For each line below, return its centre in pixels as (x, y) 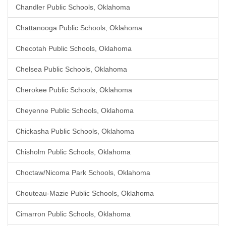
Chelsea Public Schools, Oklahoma (71, 69)
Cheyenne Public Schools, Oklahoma (75, 110)
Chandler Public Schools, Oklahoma (73, 7)
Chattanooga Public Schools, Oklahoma (79, 28)
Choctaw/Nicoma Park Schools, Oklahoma (83, 173)
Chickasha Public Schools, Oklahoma (75, 131)
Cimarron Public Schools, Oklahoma (73, 214)
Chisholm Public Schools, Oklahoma (73, 152)
